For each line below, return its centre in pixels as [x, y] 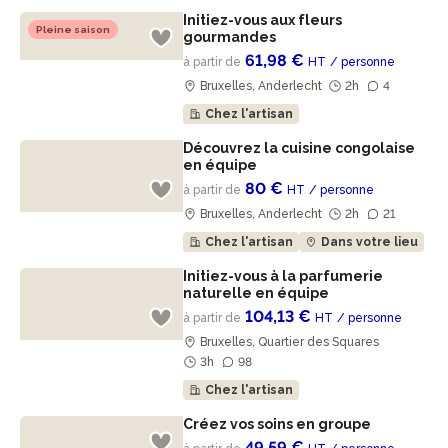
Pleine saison [73, 29]
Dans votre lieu [370, 242]
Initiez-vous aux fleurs [263, 20]
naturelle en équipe [258, 293]
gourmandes [231, 37]
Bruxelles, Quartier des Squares [290, 342]
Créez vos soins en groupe [279, 424]
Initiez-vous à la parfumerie [283, 276]
